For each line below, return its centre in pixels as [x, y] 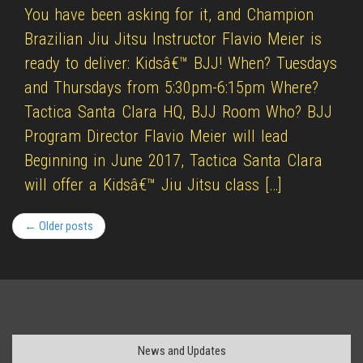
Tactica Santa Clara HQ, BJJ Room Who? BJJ [179, 112]
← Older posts [59, 226]
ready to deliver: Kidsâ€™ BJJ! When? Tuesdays [181, 63]
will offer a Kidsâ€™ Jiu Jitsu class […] [154, 185]
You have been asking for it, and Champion [169, 15]
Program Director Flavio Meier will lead [156, 136]
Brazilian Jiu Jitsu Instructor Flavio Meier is [173, 39]
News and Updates [181, 351]
